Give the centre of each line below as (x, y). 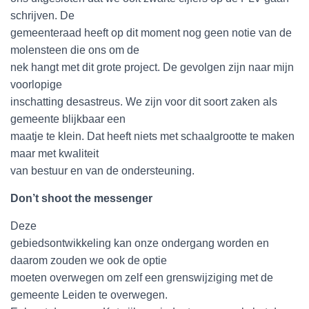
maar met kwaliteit (54, 153)
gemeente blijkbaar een (68, 119)
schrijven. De (42, 16)
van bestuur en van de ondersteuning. (102, 171)
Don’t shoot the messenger (81, 198)
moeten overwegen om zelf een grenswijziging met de (142, 278)
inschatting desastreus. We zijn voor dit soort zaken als (144, 102)
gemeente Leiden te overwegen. (89, 295)
